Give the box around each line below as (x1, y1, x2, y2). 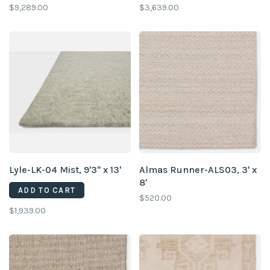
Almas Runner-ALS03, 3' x (139, 164, 257, 175)
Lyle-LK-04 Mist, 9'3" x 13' (9, 164, 121, 175)
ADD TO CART (18, 186, 76, 195)
